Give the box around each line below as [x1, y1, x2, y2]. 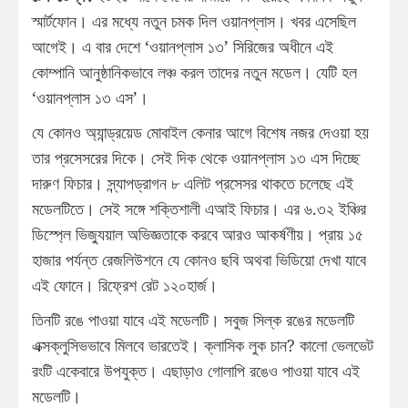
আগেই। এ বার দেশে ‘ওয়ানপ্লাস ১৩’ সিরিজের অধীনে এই [32, 35, 333, 57]
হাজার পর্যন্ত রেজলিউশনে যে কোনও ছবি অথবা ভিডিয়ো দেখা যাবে [32, 248, 366, 270]
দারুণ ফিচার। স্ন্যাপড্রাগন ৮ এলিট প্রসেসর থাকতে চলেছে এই [32, 171, 353, 194]
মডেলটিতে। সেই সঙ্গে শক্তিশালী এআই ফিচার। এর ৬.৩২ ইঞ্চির [32, 197, 366, 219]
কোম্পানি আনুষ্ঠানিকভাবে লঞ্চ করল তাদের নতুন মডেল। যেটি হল [32, 60, 357, 83]
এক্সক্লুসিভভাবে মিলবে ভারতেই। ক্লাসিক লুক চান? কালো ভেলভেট [32, 333, 373, 356]
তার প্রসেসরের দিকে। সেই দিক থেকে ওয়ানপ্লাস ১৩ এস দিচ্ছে [32, 146, 360, 168]
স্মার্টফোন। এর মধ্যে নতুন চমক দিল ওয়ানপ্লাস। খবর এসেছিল [32, 9, 356, 32]
